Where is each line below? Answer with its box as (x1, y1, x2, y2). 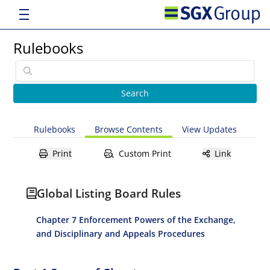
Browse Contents (94, 124, 163, 135)
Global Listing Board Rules (37, 185, 181, 201)
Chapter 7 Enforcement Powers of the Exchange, (36, 214, 236, 225)
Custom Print (118, 148, 171, 159)
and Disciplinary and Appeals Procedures (36, 228, 206, 239)
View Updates (181, 124, 237, 135)
